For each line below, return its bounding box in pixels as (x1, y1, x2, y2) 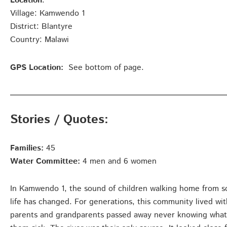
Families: (10, 142, 44, 154)
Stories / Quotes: (10, 110, 108, 128)
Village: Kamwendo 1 (10, 7, 85, 19)
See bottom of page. (63, 61, 144, 73)
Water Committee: (10, 155, 80, 167)
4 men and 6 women (80, 155, 157, 167)
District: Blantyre (10, 20, 72, 32)
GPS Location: (10, 61, 63, 73)
